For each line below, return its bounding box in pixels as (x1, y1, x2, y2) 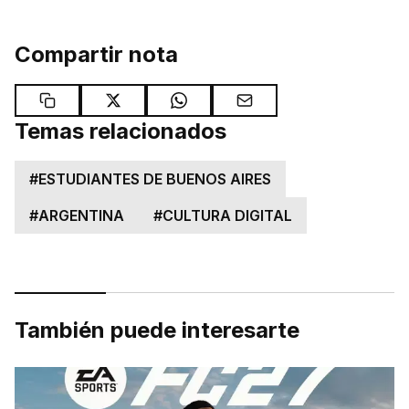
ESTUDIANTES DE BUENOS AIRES (38, 169, 271, 188)
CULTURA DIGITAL (163, 205, 292, 225)
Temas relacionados (15, 117, 226, 144)
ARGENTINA (38, 205, 124, 225)
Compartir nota (15, 40, 178, 68)
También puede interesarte (15, 316, 299, 343)
